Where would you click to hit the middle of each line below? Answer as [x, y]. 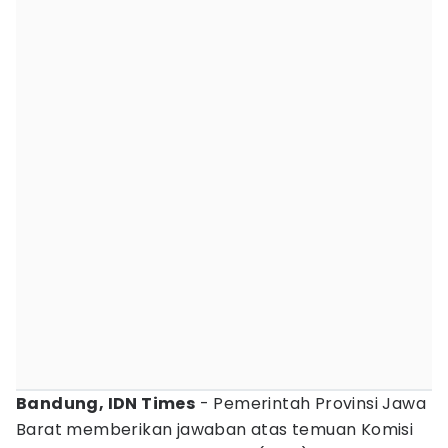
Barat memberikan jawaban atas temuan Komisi [215, 429]
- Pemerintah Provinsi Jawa [311, 403]
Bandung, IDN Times [106, 403]
